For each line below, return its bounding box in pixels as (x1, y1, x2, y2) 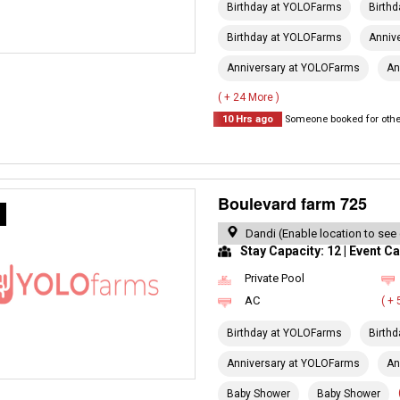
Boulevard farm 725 (218, 192, 368, 215)
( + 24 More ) (218, 91, 280, 104)
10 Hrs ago (222, 113, 274, 125)
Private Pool (245, 271, 305, 285)
